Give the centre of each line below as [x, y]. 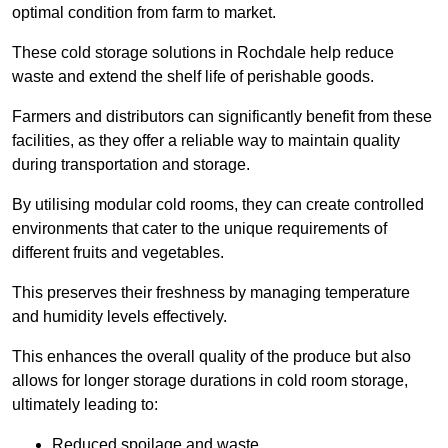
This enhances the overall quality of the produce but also [211, 357]
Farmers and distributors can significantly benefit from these [222, 117]
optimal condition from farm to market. [144, 13]
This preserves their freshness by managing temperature [211, 293]
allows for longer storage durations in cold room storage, [210, 381]
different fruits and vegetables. [118, 253]
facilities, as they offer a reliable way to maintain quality [206, 141]
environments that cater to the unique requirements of [199, 229]
